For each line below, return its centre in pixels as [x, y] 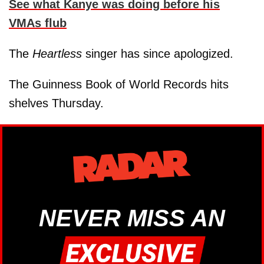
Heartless [59, 53]
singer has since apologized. [159, 53]
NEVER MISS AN [132, 218]
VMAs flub [38, 23]
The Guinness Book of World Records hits [119, 84]
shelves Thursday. [56, 103]
